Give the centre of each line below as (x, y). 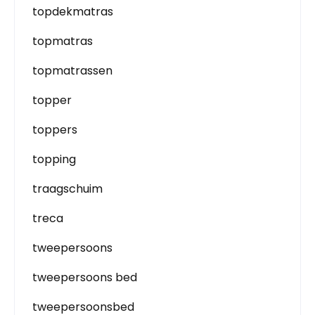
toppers (55, 129)
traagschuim (67, 188)
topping (54, 159)
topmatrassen (72, 70)
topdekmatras (73, 11)
